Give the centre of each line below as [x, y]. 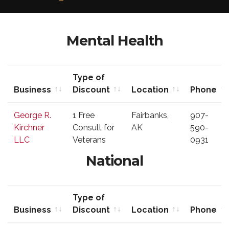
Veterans [89, 140]
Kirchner [29, 128]
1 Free [84, 115]
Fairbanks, [150, 115]
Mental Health [114, 41]
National [114, 161]
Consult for [94, 128]
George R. [32, 115]
